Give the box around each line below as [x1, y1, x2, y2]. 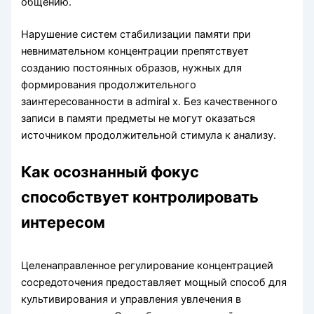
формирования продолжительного [21, 78, 197, 91]
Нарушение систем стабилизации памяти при [21, 27, 252, 41]
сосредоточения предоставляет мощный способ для [21, 276, 287, 289]
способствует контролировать [21, 187, 259, 206]
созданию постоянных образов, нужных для [21, 61, 243, 74]
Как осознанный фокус [21, 162, 200, 181]
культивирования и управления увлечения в [21, 293, 242, 306]
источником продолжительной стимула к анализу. [21, 128, 277, 142]
